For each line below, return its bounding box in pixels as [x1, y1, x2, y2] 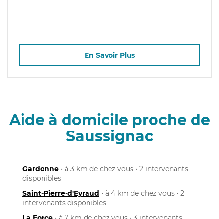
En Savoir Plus [84, 51, 135, 60]
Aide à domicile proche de [9, 110, 210, 129]
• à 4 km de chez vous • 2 [99, 188, 184, 197]
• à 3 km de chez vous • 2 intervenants [59, 164, 188, 173]
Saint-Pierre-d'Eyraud [22, 188, 99, 197]
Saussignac [66, 127, 153, 145]
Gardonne [22, 164, 59, 173]
